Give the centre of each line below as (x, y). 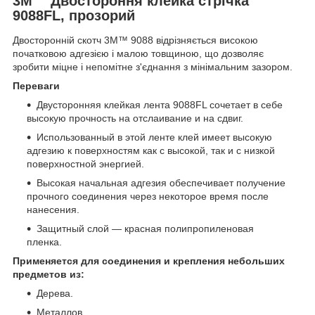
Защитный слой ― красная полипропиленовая (145, 229)
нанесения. (53, 210)
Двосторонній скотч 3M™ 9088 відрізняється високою (135, 40)
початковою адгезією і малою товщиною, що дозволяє (138, 54)
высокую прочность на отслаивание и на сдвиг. (136, 118)
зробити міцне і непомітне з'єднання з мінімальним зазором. (153, 67)
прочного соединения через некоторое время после (148, 197)
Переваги (36, 86)
